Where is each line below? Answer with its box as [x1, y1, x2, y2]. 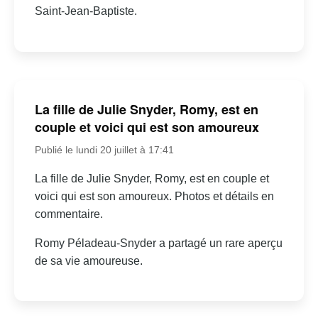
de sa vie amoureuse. [34, 254, 143, 267]
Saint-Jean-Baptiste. [34, 4, 137, 17]
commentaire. [34, 207, 103, 220]
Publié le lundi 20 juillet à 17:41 [34, 143, 174, 155]
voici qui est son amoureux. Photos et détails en [34, 190, 274, 202]
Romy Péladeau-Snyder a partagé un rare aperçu [34, 236, 283, 249]
